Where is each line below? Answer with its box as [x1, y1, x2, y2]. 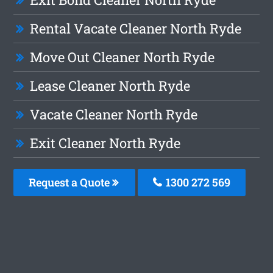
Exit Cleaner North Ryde [30, 134, 181, 152]
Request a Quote [29, 175, 113, 190]
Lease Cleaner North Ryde [30, 77, 191, 95]
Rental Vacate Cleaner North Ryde [30, 19, 242, 38]
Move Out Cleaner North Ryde [30, 48, 215, 66]
